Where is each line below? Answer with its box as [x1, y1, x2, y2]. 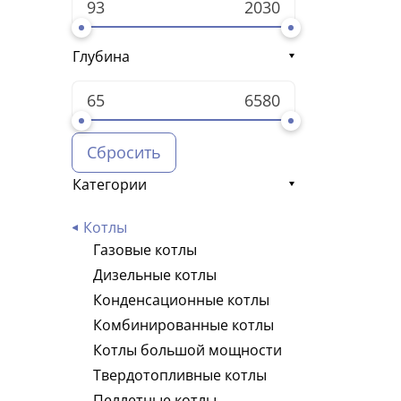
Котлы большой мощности [93, 340, 282, 361]
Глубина [73, 46, 130, 66]
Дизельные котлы [93, 265, 217, 286]
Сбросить [87, 141, 161, 163]
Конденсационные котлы [93, 290, 269, 311]
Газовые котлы [93, 240, 197, 260]
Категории [73, 174, 147, 194]
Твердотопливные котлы [93, 365, 267, 386]
